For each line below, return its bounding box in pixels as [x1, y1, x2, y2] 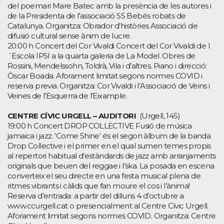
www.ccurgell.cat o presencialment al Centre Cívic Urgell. [7, 200, 208, 210]
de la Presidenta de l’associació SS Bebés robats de [7, 10, 186, 20]
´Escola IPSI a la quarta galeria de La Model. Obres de [7, 50, 195, 60]
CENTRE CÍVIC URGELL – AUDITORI [7, 110, 136, 120]
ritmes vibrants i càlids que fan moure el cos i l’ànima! [7, 180, 190, 190]
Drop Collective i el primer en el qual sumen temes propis [7, 140, 211, 150]
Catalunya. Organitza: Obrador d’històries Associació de [7, 20, 197, 30]
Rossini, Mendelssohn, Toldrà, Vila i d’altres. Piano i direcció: [7, 60, 207, 70]
